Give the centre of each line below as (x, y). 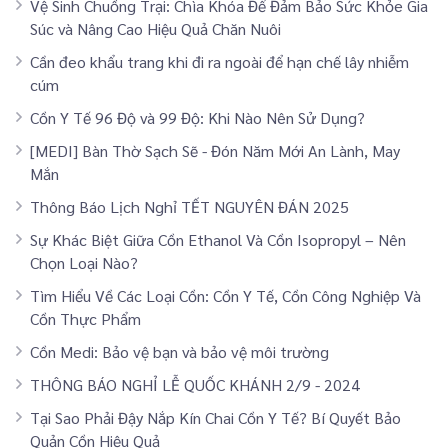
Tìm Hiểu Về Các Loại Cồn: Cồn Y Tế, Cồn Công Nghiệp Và (225, 295)
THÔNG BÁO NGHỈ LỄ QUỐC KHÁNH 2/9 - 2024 (195, 384)
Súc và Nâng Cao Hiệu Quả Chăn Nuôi (155, 28)
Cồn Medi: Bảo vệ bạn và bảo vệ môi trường (179, 351)
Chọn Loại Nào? (84, 262)
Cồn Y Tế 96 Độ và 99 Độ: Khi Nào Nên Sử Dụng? (197, 117)
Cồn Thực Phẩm (85, 318)
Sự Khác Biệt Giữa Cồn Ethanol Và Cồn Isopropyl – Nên (218, 239)
